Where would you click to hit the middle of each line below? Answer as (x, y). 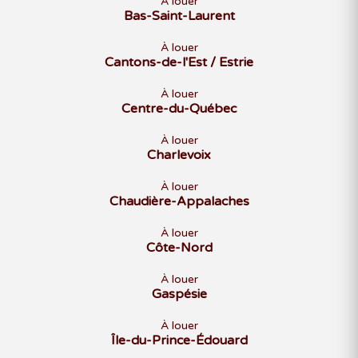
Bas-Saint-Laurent (179, 16)
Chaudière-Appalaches (179, 201)
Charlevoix (179, 155)
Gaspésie (179, 294)
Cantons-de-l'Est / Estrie (179, 62)
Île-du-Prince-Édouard (179, 340)
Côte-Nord (179, 247)
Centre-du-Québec (179, 108)
